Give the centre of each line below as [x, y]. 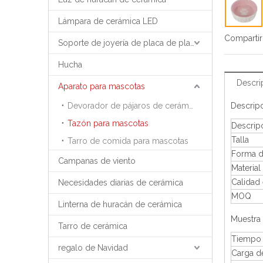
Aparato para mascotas [102, 86]
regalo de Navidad [93, 248]
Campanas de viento [97, 161]
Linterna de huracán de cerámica [120, 204]
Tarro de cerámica [93, 226]
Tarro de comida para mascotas [128, 141]
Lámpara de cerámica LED [108, 21]
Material [246, 168]
